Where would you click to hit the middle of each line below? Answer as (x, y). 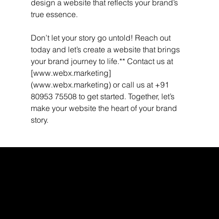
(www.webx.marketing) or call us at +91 (101, 84)
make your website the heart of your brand (105, 108)
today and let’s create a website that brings (106, 49)
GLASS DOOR (55, 197)
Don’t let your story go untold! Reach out (101, 37)
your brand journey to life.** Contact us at (103, 61)
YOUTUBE (90, 197)
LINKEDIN (121, 197)
